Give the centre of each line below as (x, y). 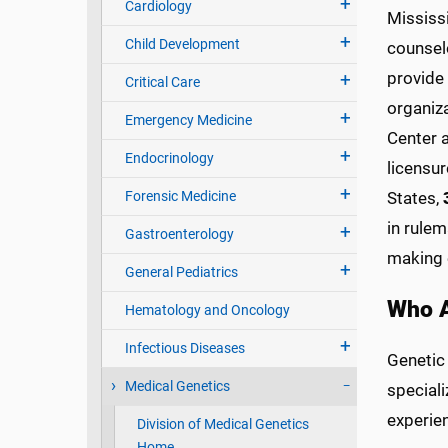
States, (415, 198)
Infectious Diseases (184, 348)
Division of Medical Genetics (222, 424)
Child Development (182, 44)
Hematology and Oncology (207, 310)
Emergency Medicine (188, 120)
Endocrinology (169, 158)
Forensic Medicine (180, 196)
